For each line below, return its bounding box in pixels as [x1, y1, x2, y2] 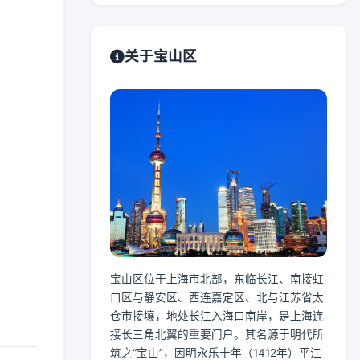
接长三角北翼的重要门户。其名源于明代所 [110, 328, 324, 342]
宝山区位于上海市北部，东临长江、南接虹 [110, 272, 324, 286]
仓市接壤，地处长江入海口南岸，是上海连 [110, 309, 324, 323]
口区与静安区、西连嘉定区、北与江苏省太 [110, 291, 324, 305]
